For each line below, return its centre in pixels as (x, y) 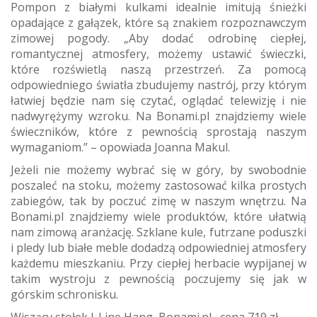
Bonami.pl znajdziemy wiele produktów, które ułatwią (158, 216)
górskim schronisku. (64, 294)
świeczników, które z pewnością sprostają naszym (158, 131)
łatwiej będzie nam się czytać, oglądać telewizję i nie (158, 100)
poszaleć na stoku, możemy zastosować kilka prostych (158, 185)
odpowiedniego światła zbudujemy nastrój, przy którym (158, 85)
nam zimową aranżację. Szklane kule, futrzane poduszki (158, 232)
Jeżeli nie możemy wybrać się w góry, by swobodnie (158, 169)
